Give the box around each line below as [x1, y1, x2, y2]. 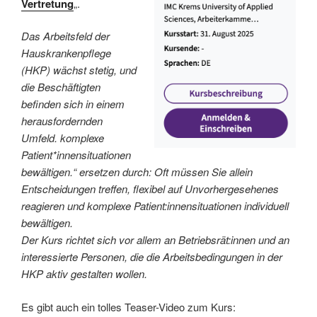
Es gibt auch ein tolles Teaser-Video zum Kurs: [21, 299, 236, 314]
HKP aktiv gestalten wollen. [21, 266, 147, 282]
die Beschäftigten [21, 79, 100, 95]
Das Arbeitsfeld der [21, 28, 110, 44]
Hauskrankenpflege [21, 45, 111, 61]
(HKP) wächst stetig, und [21, 62, 137, 78]
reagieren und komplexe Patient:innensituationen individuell [21, 198, 289, 214]
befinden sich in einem [21, 96, 125, 112]
